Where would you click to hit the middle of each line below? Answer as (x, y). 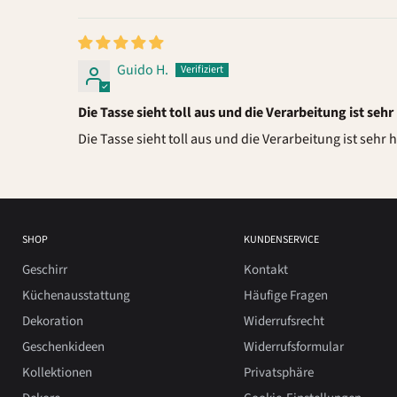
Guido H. (143, 70)
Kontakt (265, 269)
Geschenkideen (63, 346)
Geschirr (45, 269)
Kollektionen (57, 372)
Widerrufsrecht (284, 321)
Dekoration (53, 321)
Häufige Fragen (285, 295)
